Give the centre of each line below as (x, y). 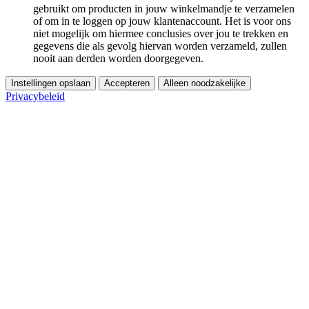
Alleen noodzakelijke (205, 83)
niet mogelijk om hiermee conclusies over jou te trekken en (161, 34)
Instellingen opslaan (51, 83)
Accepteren (127, 83)
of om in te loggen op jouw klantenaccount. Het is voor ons (162, 21)
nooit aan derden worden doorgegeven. (118, 59)
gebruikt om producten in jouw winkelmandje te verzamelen (164, 9)
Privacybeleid (35, 97)
